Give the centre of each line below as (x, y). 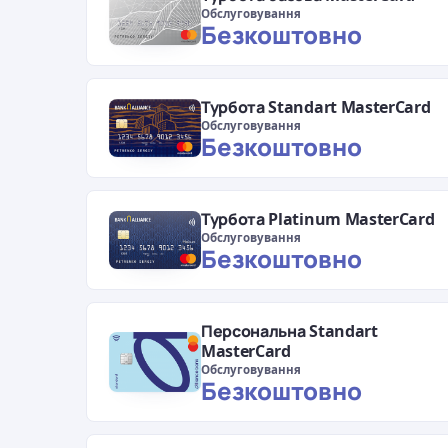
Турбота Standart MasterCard (316, 107)
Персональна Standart (289, 331)
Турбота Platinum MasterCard (318, 219)
